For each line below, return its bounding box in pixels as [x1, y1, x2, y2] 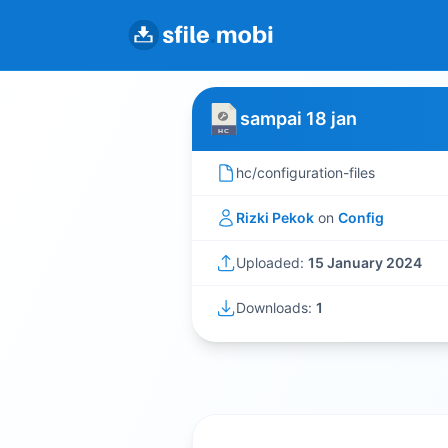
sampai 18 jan [240, 108, 357, 129]
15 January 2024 [308, 254, 422, 271]
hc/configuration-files [236, 164, 375, 181]
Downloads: [236, 299, 316, 316]
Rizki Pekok [236, 209, 314, 226]
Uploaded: [236, 254, 308, 271]
